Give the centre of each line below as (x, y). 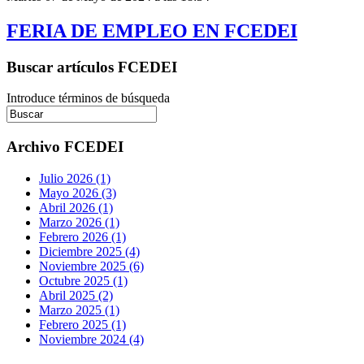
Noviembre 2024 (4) (91, 339)
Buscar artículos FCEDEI (92, 67)
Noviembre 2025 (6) (91, 266)
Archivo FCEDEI (65, 146)
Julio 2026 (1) (75, 178)
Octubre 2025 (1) (83, 280)
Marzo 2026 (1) (79, 222)
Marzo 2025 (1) (79, 310)
